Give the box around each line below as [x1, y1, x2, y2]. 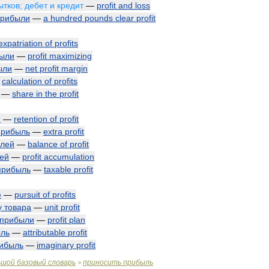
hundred [50, 13, 82, 23]
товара [4, 202, 31, 212]
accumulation [44, 152, 94, 162]
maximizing [49, 51, 92, 61]
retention [14, 114, 47, 124]
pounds [85, 13, 113, 23]
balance [28, 139, 58, 149]
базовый [17, 258, 46, 267]
